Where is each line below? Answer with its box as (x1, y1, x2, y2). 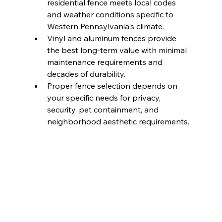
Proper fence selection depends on (47, 81, 179, 91)
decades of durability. (47, 69, 125, 79)
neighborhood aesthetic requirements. (47, 116, 189, 127)
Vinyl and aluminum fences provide (47, 33, 178, 44)
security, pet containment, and (47, 105, 161, 115)
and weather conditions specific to (47, 9, 175, 20)
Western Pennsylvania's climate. (47, 21, 164, 32)
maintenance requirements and (47, 57, 165, 67)
